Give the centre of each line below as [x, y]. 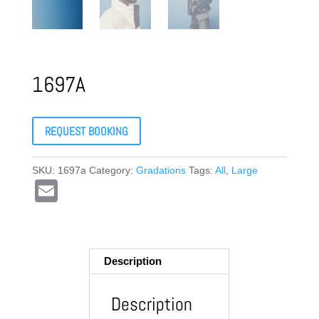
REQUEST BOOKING [86, 131]
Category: [112, 171]
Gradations [161, 171]
